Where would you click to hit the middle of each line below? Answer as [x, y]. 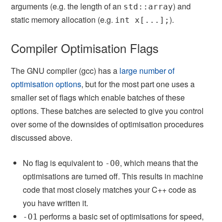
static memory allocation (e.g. [63, 19]
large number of [147, 70]
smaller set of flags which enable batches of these [98, 97]
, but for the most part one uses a [138, 84]
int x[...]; [142, 20]
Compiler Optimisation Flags [85, 48]
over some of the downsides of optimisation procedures [108, 124]
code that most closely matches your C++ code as [110, 189]
